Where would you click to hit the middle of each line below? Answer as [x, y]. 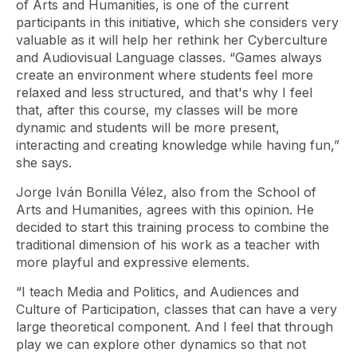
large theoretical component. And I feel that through [175, 326]
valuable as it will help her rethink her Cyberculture [172, 39]
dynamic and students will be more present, [148, 127]
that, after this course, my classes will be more [157, 110]
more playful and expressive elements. [133, 262]
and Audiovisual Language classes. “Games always [169, 57]
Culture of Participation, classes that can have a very [177, 309]
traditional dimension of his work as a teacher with [168, 244]
